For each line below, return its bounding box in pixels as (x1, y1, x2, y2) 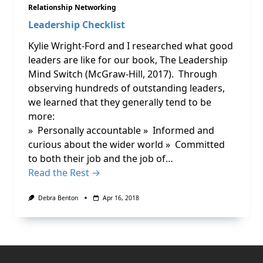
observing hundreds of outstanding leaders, (28, 82, 225, 95)
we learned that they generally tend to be (28, 96, 211, 109)
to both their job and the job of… (28, 152, 173, 165)
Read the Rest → (28, 166, 100, 179)
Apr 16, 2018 (102, 194, 139, 202)
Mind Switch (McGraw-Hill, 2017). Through (28, 68, 217, 80)
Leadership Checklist (28, 18, 125, 31)
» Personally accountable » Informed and (28, 124, 214, 137)
